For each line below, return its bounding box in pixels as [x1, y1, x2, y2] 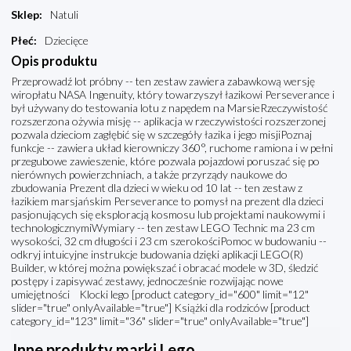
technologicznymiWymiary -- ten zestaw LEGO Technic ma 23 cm [11, 221, 315, 235]
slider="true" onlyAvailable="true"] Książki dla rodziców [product [11, 301, 310, 315]
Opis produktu [11, 53, 97, 69]
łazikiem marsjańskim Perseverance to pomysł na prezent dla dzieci [11, 194, 324, 208]
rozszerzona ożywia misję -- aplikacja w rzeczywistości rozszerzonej [11, 114, 326, 128]
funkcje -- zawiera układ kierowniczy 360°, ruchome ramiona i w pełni [11, 141, 333, 155]
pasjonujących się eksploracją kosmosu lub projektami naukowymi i [11, 208, 325, 222]
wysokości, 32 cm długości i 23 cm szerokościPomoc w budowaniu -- [11, 234, 327, 248]
